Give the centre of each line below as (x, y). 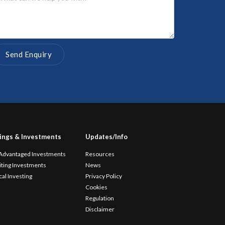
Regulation (100, 198)
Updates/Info (107, 137)
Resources (100, 154)
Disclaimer (100, 209)
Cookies (97, 187)
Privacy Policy (104, 176)
